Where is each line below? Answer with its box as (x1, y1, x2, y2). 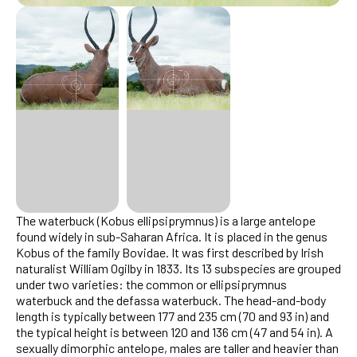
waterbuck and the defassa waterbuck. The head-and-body (16, 292, 326, 308)
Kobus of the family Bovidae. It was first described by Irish (16, 244, 324, 260)
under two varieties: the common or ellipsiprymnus (16, 276, 287, 292)
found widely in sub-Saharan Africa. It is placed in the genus (16, 228, 328, 244)
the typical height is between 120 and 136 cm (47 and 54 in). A (16, 324, 333, 339)
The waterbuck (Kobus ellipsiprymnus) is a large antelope (16, 212, 316, 228)
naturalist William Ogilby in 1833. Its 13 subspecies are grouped (16, 260, 341, 276)
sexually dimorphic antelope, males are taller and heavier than (16, 339, 339, 355)
